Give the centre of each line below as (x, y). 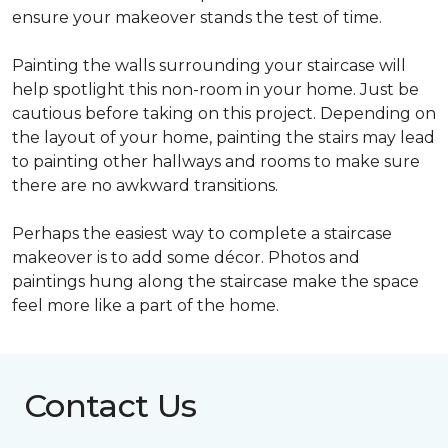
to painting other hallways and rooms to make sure (216, 161)
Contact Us (110, 405)
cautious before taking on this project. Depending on (224, 113)
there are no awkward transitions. (145, 185)
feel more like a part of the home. (145, 305)
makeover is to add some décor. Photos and (186, 257)
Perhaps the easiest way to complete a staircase (202, 233)
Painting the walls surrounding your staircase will (209, 65)
